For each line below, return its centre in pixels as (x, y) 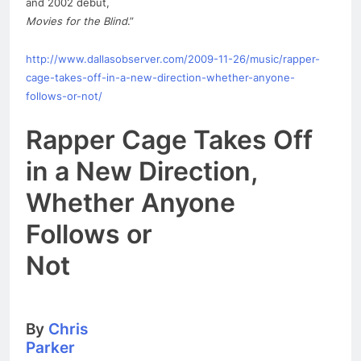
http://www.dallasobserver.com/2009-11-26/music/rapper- (173, 58)
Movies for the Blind (77, 21)
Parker (50, 347)
